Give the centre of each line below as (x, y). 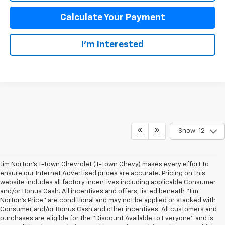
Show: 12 (191, 131)
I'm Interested (113, 44)
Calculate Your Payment (113, 17)
